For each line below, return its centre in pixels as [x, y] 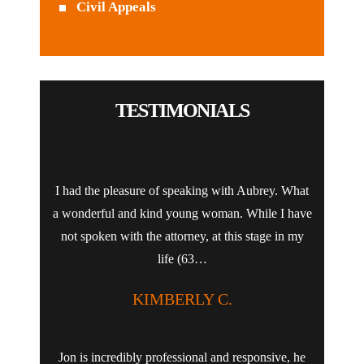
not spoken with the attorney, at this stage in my [182, 236]
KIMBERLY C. [182, 299]
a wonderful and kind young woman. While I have [182, 214]
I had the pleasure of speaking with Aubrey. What [182, 191]
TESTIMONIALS [182, 111]
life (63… [182, 259]
